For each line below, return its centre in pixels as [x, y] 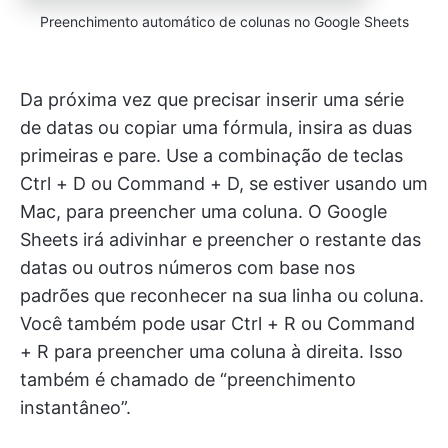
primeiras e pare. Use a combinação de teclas [211, 156]
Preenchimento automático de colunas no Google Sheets [224, 22]
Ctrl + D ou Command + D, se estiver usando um [224, 184]
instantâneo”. [75, 408]
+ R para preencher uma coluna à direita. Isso [211, 352]
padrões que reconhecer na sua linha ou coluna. [222, 296]
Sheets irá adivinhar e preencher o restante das [220, 240]
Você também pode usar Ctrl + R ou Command [217, 324]
